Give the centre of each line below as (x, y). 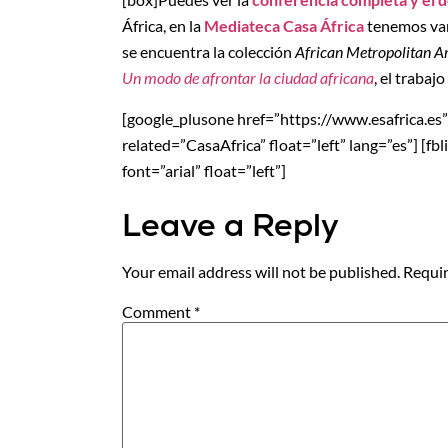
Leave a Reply (230, 225)
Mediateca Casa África (284, 26)
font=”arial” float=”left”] (204, 170)
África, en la (163, 26)
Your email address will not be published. (261, 271)
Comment (158, 312)
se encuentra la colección (208, 52)
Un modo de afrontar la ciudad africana (248, 78)
